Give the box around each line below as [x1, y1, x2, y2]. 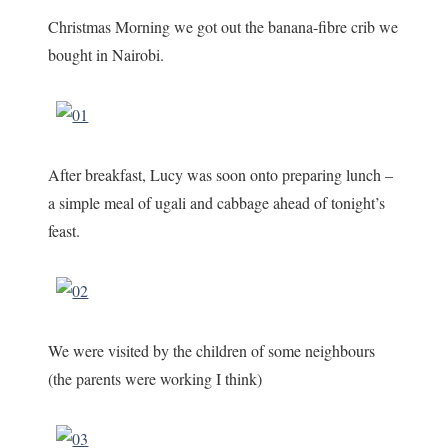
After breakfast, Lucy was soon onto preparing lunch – [48, 163, 394, 185]
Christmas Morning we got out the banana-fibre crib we [48, 15, 399, 37]
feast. [48, 219, 81, 241]
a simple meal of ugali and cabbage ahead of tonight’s [48, 191, 386, 213]
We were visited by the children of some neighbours [48, 339, 376, 361]
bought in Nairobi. [48, 43, 165, 65]
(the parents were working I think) [48, 367, 263, 389]
